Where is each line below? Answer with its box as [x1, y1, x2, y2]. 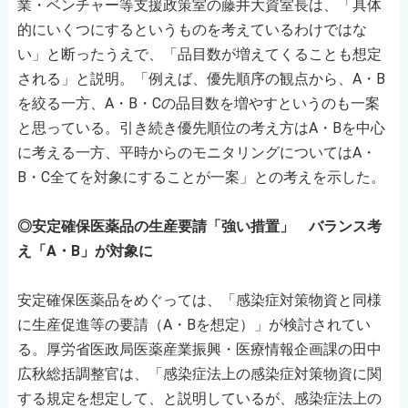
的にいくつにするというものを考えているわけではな [16, 20, 367, 38]
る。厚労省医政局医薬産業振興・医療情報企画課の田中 [16, 340, 382, 358]
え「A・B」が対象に [16, 241, 153, 260]
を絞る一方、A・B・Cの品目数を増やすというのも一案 [16, 94, 380, 112]
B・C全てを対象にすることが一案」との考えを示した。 [16, 168, 385, 186]
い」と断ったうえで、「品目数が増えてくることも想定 [16, 45, 382, 63]
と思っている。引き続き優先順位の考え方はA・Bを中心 [16, 118, 385, 137]
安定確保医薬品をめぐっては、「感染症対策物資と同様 [16, 291, 382, 309]
